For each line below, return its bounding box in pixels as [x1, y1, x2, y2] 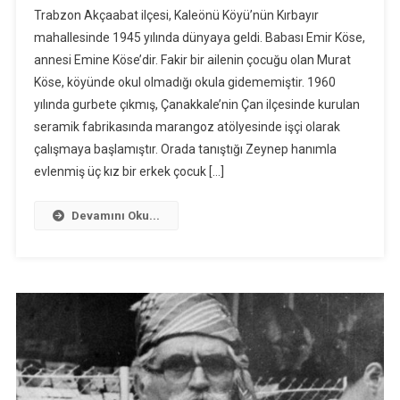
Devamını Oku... [71, 209, 160, 223]
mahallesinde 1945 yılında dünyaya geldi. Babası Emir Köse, [33, 30, 365, 46]
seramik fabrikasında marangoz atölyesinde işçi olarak [33, 120, 340, 135]
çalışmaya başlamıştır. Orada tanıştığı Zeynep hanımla [33, 142, 337, 157]
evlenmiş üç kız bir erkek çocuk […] [33, 164, 224, 179]
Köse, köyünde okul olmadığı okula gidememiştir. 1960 [33, 75, 336, 90]
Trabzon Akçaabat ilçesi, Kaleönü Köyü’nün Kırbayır [33, 8, 319, 23]
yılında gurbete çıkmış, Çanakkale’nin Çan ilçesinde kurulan [33, 97, 360, 112]
